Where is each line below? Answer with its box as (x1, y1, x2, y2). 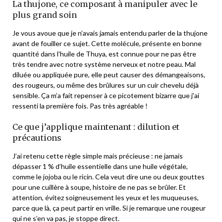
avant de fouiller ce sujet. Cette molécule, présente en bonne (12, 39, 202, 48)
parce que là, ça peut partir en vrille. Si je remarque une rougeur (12, 203, 206, 212)
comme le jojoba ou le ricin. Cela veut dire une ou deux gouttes (12, 172, 205, 181)
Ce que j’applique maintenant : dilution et (12, 121, 179, 132)
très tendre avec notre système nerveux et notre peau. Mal (12, 59, 196, 68)
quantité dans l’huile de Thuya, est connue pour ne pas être (12, 49, 196, 58)
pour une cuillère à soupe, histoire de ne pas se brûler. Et (12, 182, 186, 191)
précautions (12, 132, 61, 143)
